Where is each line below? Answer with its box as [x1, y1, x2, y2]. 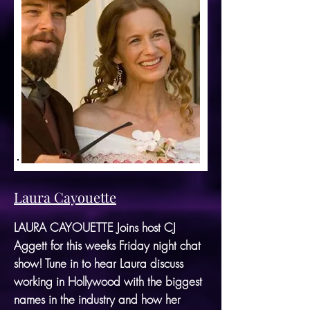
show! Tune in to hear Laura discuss [14, 255, 183, 271]
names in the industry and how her [14, 291, 181, 307]
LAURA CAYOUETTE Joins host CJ [14, 219, 176, 235]
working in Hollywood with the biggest [14, 273, 202, 289]
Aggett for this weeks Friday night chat [14, 237, 201, 253]
